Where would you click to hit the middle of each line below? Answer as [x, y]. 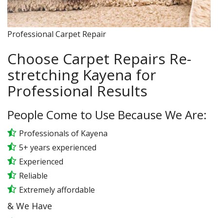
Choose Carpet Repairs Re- [99, 59]
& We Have [30, 206]
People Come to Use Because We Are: [107, 115]
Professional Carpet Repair [57, 34]
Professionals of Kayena [63, 133]
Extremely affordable [57, 190]
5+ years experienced [58, 147]
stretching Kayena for [82, 75]
